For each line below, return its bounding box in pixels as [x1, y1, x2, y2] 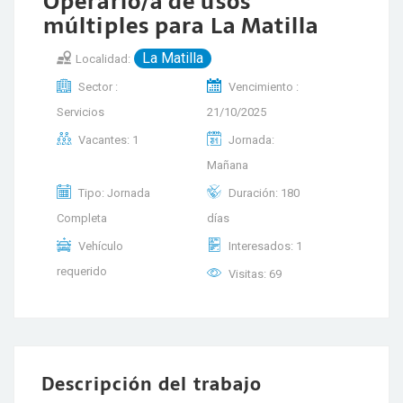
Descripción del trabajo [41, 370, 263, 399]
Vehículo [76, 239, 123, 253]
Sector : [76, 80, 118, 94]
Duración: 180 [225, 186, 300, 200]
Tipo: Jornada [76, 186, 150, 200]
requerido [57, 264, 107, 278]
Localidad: [76, 52, 130, 66]
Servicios [57, 105, 104, 119]
